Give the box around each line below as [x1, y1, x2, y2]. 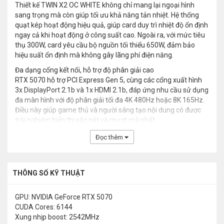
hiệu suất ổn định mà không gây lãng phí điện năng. [15, 51, 173, 59]
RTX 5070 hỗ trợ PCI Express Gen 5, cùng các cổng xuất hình [15, 76, 202, 84]
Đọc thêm [95, 133, 123, 141]
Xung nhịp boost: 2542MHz [15, 213, 99, 221]
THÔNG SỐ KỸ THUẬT [12, 169, 85, 177]
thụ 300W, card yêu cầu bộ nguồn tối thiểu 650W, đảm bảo [15, 41, 195, 49]
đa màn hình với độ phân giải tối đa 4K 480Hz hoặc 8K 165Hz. [15, 96, 204, 104]
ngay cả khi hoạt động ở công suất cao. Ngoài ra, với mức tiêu [15, 31, 205, 39]
